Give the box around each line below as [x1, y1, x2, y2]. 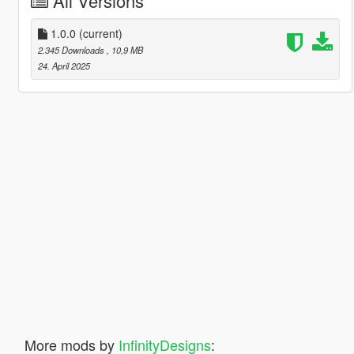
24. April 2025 [37, 59, 90, 73]
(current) [78, 25, 122, 42]
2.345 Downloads [37, 43, 107, 57]
